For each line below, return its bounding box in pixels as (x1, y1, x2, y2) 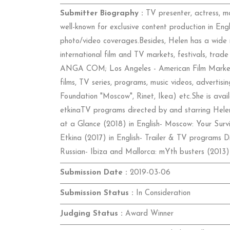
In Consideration (133, 189, 190, 198)
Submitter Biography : (60, 10, 143, 18)
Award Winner (123, 210, 174, 218)
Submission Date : (60, 169, 127, 177)
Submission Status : (60, 189, 133, 198)
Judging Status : (60, 210, 123, 218)
